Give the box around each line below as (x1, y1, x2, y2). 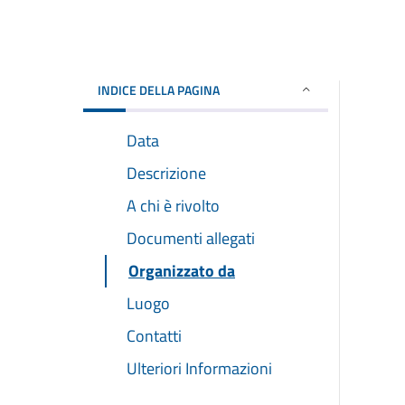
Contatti (127, 323, 182, 348)
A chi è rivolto (127, 193, 220, 218)
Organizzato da (128, 258, 235, 283)
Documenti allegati (127, 225, 255, 250)
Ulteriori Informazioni (127, 355, 272, 381)
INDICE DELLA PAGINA (98, 80, 220, 99)
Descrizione (127, 160, 206, 185)
